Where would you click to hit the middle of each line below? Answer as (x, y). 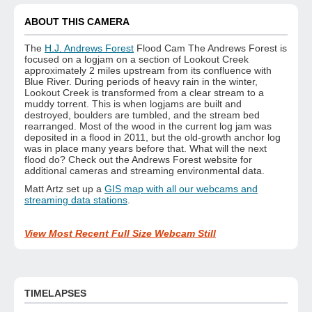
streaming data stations (76, 200)
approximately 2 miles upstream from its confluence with (148, 71)
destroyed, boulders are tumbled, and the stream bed (142, 115)
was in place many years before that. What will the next (146, 149)
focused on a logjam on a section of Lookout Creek (136, 60)
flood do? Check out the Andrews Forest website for (138, 160)
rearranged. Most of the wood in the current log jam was (148, 126)
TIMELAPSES (55, 294)
